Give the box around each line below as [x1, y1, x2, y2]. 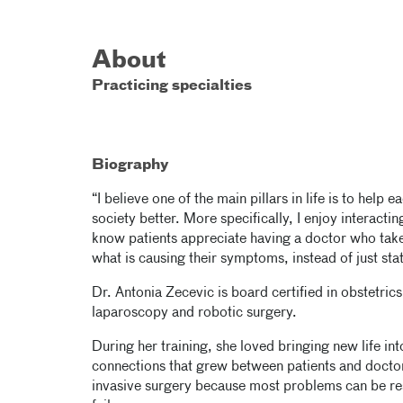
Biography [92, 158, 169, 173]
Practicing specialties [92, 79, 252, 94]
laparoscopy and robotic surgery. [92, 306, 297, 320]
